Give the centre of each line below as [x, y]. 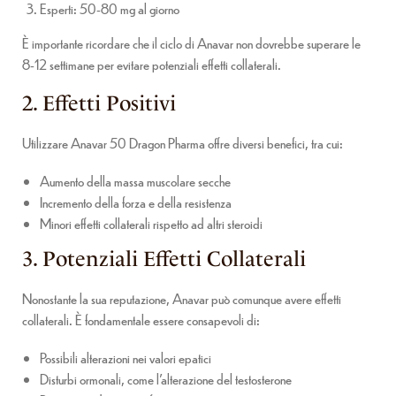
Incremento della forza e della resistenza [136, 202]
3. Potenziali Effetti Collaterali [164, 259]
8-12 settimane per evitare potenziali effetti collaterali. [152, 64]
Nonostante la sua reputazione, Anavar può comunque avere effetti [182, 298]
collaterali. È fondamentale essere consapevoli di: [141, 319]
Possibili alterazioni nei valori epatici [126, 358]
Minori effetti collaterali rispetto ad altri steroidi [151, 223]
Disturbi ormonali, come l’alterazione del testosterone [166, 379]
